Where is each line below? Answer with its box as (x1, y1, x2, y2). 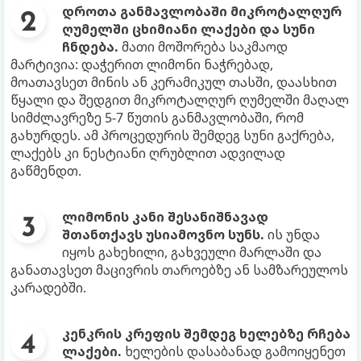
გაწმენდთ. (10, 162, 81, 180)
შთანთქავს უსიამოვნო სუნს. (62, 226, 264, 244)
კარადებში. (10, 279, 86, 297)
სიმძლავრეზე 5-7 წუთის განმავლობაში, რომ (10, 109, 304, 127)
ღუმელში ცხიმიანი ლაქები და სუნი (62, 20, 315, 39)
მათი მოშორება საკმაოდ (118, 38, 288, 56)
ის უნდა (264, 226, 320, 244)
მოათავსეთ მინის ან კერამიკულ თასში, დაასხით (10, 73, 337, 92)
